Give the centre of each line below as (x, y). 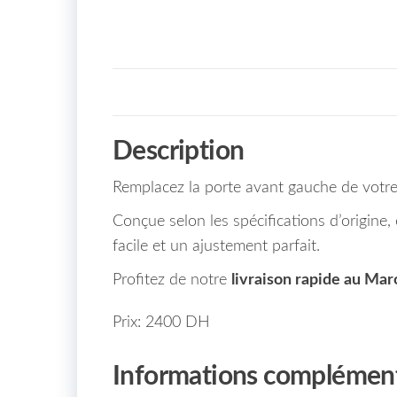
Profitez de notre (172, 280)
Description (179, 151)
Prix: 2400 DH (161, 322)
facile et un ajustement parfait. (216, 246)
